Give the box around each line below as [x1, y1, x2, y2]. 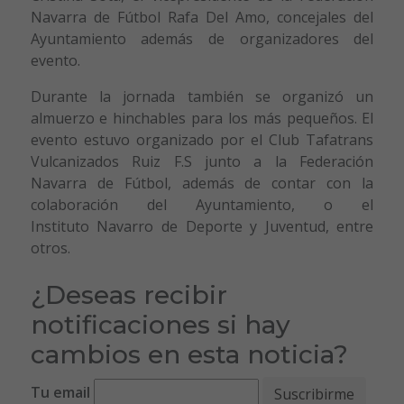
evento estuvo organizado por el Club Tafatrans [30, 129, 374, 150]
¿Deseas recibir [30, 279, 227, 310]
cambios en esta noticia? [30, 338, 348, 370]
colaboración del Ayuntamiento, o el [30, 194, 374, 215]
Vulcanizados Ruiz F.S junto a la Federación [30, 151, 374, 171]
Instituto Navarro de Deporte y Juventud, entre [30, 216, 374, 236]
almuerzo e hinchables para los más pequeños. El [30, 107, 374, 128]
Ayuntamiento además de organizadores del [30, 28, 374, 49]
